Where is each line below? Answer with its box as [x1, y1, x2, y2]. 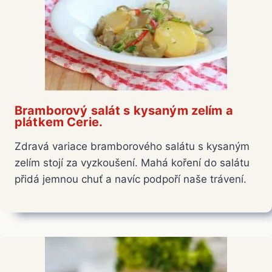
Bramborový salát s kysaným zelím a [15, 103, 233, 118]
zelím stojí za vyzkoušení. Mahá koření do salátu [15, 157, 250, 169]
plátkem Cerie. [15, 115, 103, 130]
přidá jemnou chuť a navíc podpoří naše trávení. [15, 173, 246, 186]
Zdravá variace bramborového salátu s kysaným [15, 140, 250, 153]
